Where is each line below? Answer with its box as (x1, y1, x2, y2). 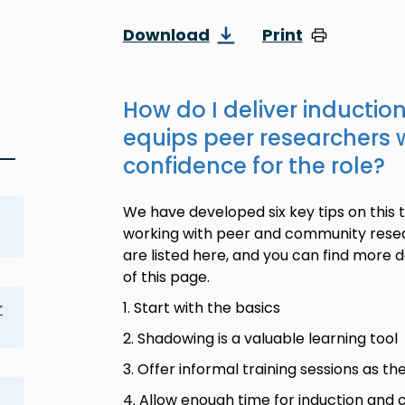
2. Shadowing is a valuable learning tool (122, 328, 398, 349)
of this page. (122, 267, 210, 287)
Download (122, 24, 210, 46)
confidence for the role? (122, 151, 385, 181)
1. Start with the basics (122, 297, 280, 318)
